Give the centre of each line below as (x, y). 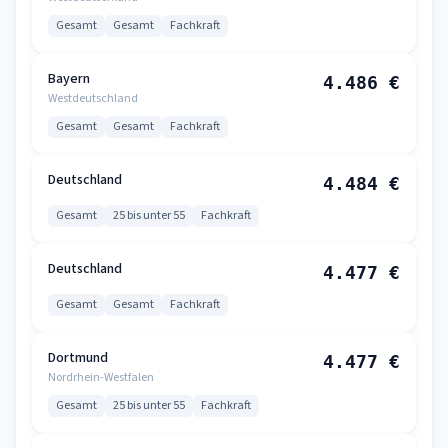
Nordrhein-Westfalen (101, 377)
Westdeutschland (93, 98)
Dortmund (78, 358)
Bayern (69, 79)
